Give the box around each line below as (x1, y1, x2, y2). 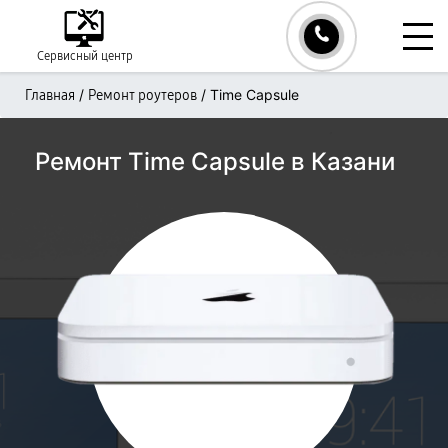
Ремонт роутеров (88, 87, 197, 104)
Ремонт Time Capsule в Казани (35, 147, 395, 176)
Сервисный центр (37, 49, 133, 63)
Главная (25, 87, 75, 104)
